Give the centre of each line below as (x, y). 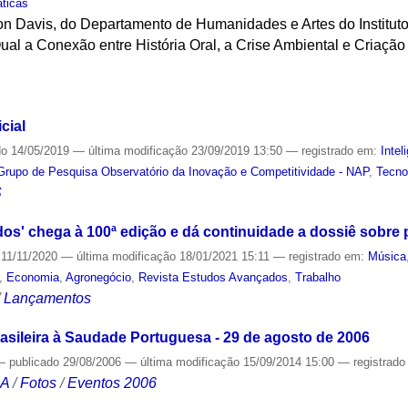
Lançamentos (48, 298)
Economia (33, 277)
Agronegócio (99, 277)
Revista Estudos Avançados (214, 277)
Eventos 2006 (112, 382)
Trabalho (318, 277)
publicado (35, 362)
